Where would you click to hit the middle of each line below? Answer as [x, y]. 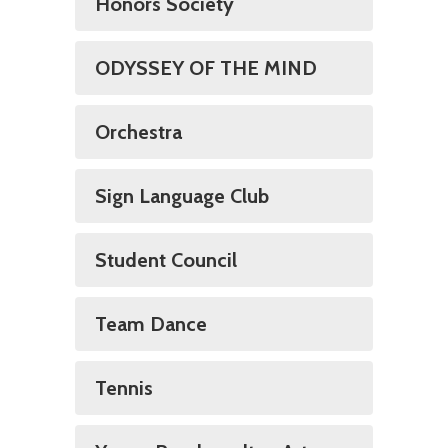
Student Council [166, 260]
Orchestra [138, 132]
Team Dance [151, 324]
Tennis [124, 388]
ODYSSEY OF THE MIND [206, 68]
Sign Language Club [182, 196]
